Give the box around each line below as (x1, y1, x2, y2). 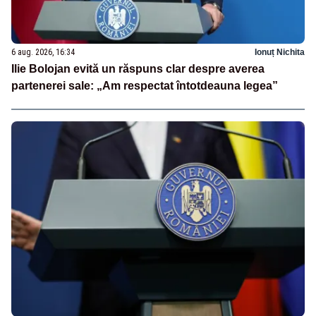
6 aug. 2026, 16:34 (11, 47, 75, 58)
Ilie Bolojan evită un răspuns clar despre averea (11, 63, 265, 75)
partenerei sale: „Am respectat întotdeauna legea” (11, 80, 278, 92)
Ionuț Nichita (255, 47, 305, 58)
